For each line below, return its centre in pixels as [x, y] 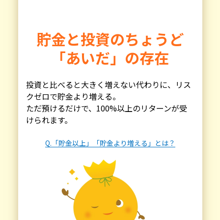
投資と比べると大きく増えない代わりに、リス [108, 84]
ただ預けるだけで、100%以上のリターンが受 [106, 108]
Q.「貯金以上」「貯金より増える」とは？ [110, 143]
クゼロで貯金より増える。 [73, 96]
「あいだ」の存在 [110, 57]
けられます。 [49, 120]
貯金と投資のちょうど [110, 39]
